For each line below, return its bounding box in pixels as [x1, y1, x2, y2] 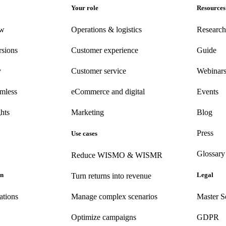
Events [197, 87, 218, 96]
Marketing [71, 107, 104, 117]
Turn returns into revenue [71, 172, 151, 181]
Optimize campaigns [71, 213, 136, 222]
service [104, 66, 126, 75]
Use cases [71, 129, 97, 137]
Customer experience [71, 45, 138, 54]
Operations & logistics [71, 25, 142, 34]
